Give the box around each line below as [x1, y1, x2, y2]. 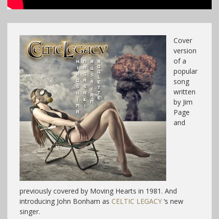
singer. [20, 206, 40, 216]
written [174, 87, 196, 96]
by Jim [174, 97, 193, 107]
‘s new [162, 196, 183, 206]
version [174, 45, 197, 55]
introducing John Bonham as [20, 196, 111, 206]
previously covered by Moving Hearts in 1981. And [20, 186, 177, 196]
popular [174, 66, 197, 76]
